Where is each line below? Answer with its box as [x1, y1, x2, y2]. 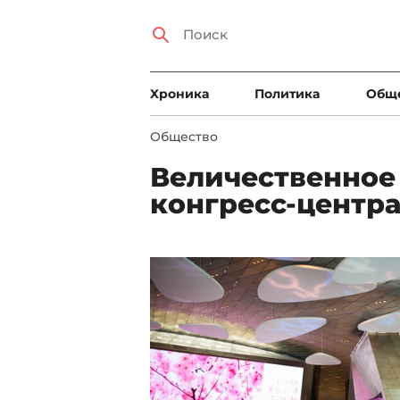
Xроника [150, 86, 209, 102]
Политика [254, 86, 321, 102]
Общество [150, 129, 218, 145]
